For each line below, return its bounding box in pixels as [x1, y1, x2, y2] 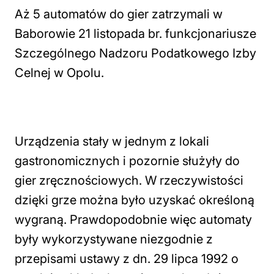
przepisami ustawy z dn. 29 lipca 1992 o [15, 251, 239, 266]
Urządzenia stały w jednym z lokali [15, 134, 209, 149]
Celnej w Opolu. [15, 65, 104, 80]
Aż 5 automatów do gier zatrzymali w [15, 7, 223, 21]
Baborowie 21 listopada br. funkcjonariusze [15, 26, 256, 41]
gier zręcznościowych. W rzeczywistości [15, 173, 243, 188]
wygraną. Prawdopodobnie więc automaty [15, 212, 252, 227]
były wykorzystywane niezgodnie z [15, 232, 213, 246]
